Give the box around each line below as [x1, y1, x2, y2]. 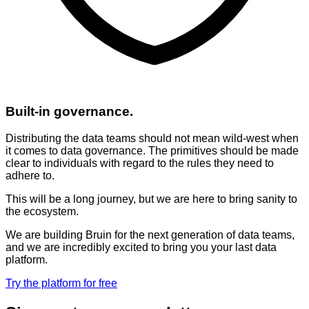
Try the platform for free [6, 277, 117, 289]
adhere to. [6, 169, 54, 181]
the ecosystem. [6, 205, 79, 217]
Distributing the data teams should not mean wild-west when [6, 132, 299, 144]
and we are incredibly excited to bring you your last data [6, 241, 277, 253]
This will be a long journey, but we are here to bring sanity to [6, 192, 297, 205]
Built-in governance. [6, 104, 133, 119]
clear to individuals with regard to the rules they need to [6, 157, 274, 169]
